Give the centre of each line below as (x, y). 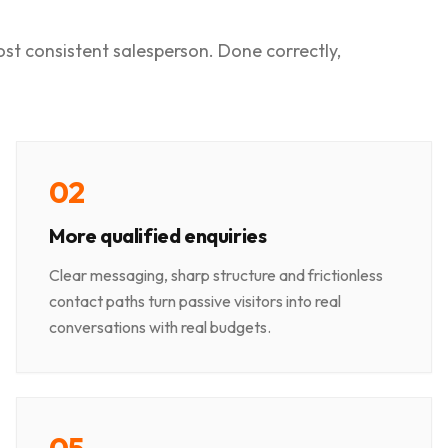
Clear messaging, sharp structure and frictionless (216, 275)
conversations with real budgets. (160, 327)
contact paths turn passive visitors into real (195, 301)
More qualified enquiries (158, 236)
